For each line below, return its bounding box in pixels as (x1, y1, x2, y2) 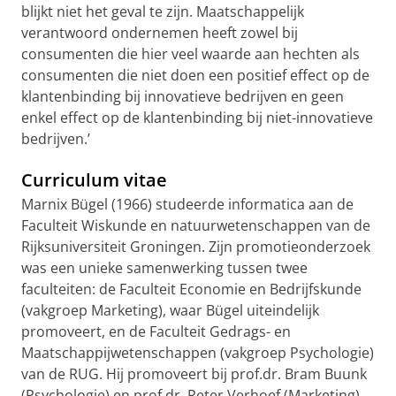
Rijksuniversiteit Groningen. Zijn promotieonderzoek (21, 237, 370, 256)
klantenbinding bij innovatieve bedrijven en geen (21, 87, 344, 106)
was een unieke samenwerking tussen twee (21, 258, 308, 278)
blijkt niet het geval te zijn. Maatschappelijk (21, 2, 304, 21)
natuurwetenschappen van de (171, 216, 370, 235)
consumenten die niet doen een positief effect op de (21, 65, 369, 85)
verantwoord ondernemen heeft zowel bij (21, 23, 298, 42)
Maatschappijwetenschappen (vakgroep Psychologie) (21, 343, 374, 362)
